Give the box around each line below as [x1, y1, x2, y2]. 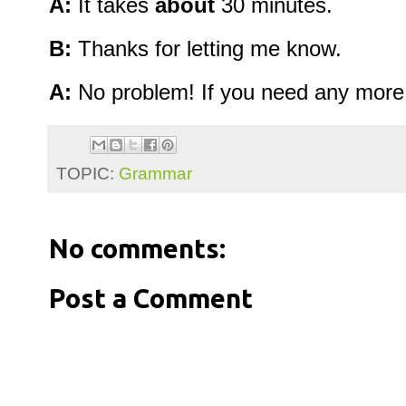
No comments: [49, 233, 226, 264]
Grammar [119, 162, 192, 183]
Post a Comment [49, 283, 253, 314]
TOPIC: [56, 162, 119, 183]
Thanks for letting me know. [72, 35, 342, 61]
